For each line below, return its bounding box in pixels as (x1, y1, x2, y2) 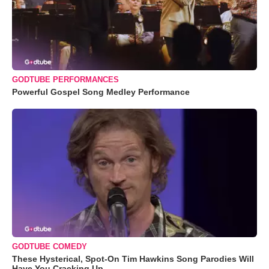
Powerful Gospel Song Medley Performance (12, 87, 190, 97)
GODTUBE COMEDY (12, 242, 87, 252)
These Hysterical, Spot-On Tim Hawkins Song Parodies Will (12, 254, 254, 264)
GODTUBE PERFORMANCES (12, 75, 119, 85)
